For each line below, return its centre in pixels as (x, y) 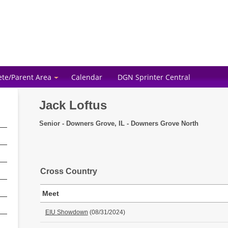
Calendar (87, 77)
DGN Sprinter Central (154, 77)
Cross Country (68, 171)
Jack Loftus (73, 105)
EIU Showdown (66, 212)
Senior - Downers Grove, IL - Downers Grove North (119, 123)
